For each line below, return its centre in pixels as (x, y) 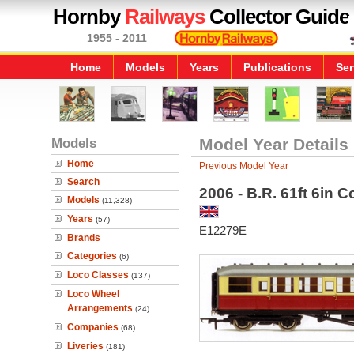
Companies (93, 327)
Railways (165, 17)
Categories (92, 256)
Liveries (85, 346)
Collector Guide (277, 17)
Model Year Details (273, 144)
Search (83, 182)
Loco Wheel (93, 294)
